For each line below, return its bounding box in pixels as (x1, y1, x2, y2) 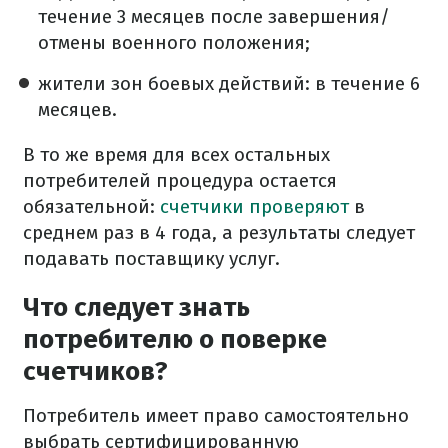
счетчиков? (23, 356, 168, 387)
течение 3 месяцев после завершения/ (38, 5, 390, 28)
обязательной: (23, 195, 160, 218)
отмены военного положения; (38, 31, 310, 54)
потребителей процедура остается (23, 169, 337, 192)
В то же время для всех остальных (23, 143, 330, 166)
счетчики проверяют (160, 195, 349, 218)
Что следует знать (23, 292, 250, 323)
